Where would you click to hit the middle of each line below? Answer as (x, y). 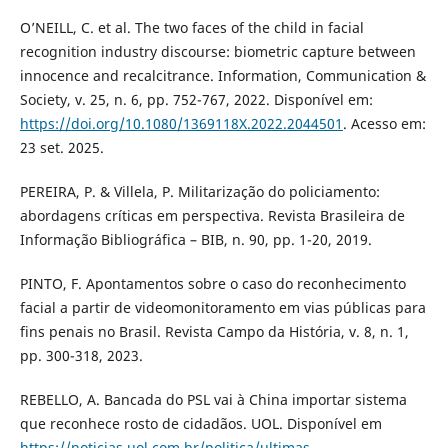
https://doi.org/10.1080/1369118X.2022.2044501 (181, 123)
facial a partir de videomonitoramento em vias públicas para (222, 307)
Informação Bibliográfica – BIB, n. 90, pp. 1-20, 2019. (195, 239)
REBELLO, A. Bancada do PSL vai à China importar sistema (213, 399)
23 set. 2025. (61, 147)
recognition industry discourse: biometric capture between (217, 51)
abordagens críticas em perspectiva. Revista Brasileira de (212, 215)
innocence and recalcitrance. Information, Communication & (222, 75)
